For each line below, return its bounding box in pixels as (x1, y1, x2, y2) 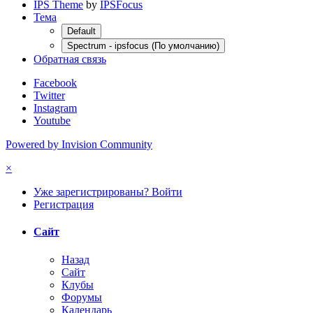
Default (67, 25, 96, 36)
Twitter (34, 89, 65, 101)
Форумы (61, 291, 102, 303)
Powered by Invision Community (6, 138, 152, 150)
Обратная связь (34, 52, 106, 65)
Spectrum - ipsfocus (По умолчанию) (67, 40, 219, 51)
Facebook (34, 76, 77, 89)
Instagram (34, 101, 77, 114)
